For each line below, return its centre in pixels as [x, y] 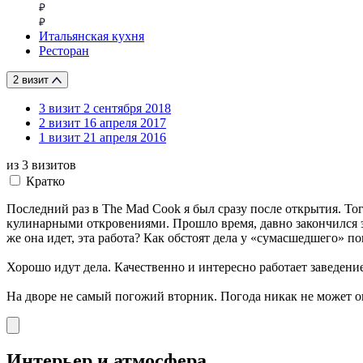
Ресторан [64, 50]
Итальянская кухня [92, 36]
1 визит [60, 137]
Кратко [45, 181]
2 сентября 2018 [127, 108]
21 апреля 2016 [125, 137]
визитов [52, 164]
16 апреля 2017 [125, 122]
